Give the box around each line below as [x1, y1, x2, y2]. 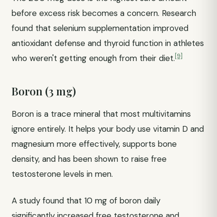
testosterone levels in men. [12, 169, 113, 179]
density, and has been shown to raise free [12, 154, 167, 164]
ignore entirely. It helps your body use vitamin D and [12, 124, 204, 134]
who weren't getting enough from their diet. [12, 53, 175, 63]
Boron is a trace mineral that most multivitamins [12, 108, 191, 119]
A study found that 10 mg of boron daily [12, 195, 160, 206]
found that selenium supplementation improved [12, 23, 188, 33]
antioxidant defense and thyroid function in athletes [12, 38, 204, 48]
